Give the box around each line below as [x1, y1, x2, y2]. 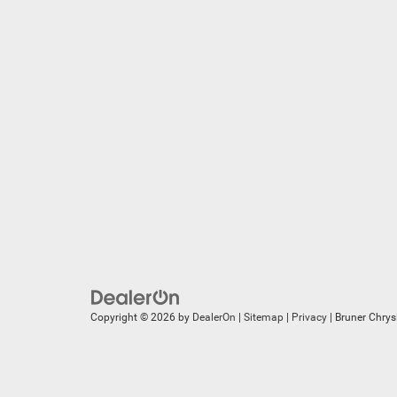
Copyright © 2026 [90, 311, 178, 324]
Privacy [292, 311, 327, 324]
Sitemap [244, 311, 284, 324]
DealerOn [192, 311, 236, 324]
